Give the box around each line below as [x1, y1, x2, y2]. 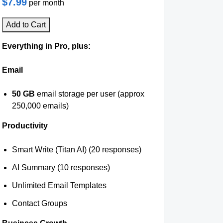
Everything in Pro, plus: [2, 42, 91, 50]
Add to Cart [6, 20, 46, 29]
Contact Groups [11, 199, 67, 208]
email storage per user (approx [34, 90, 144, 98]
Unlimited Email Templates [11, 181, 107, 190]
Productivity [2, 121, 48, 130]
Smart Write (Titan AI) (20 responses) [11, 145, 141, 154]
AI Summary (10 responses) [11, 163, 110, 172]
